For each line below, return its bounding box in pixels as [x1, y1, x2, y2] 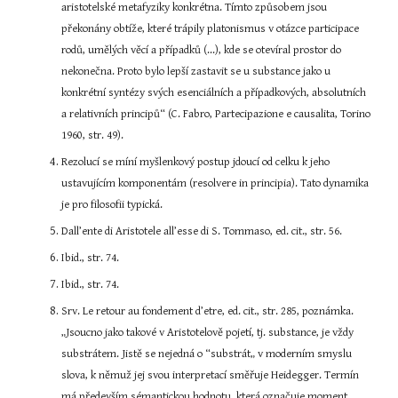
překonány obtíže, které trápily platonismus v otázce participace [61, 22, 360, 36]
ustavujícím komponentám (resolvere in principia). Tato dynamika [61, 177, 370, 190]
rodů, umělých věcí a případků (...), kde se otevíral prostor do [61, 44, 342, 57]
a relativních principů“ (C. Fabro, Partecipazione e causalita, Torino [61, 107, 371, 121]
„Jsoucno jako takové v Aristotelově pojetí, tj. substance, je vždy [61, 326, 354, 339]
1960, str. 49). [61, 129, 124, 142]
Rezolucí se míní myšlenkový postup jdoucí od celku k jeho [61, 155, 330, 169]
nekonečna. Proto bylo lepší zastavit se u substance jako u [61, 65, 331, 78]
